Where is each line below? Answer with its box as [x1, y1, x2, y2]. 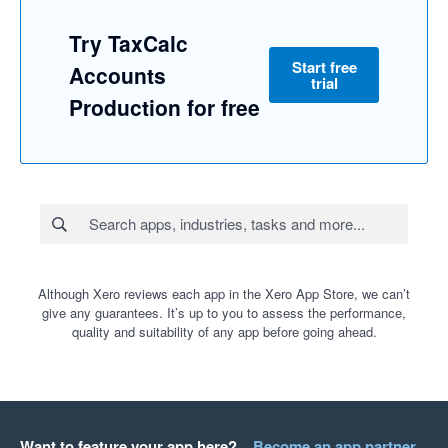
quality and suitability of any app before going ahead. [71, 322, 377, 342]
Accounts [69, 60, 166, 91]
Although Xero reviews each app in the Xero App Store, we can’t [38, 284, 410, 304]
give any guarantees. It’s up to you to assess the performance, [42, 303, 406, 323]
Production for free [69, 92, 260, 123]
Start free [291, 56, 357, 79]
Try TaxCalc [69, 28, 188, 59]
